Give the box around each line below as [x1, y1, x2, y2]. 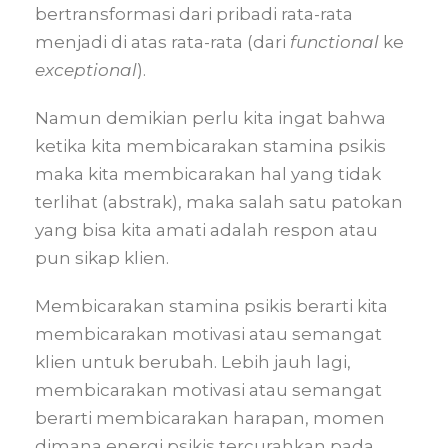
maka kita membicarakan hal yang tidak [35, 164, 381, 184]
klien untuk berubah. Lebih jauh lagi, [35, 352, 351, 372]
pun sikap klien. [35, 248, 169, 268]
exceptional [35, 60, 137, 80]
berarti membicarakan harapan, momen [35, 408, 385, 428]
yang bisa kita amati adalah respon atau [35, 220, 378, 240]
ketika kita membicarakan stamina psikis [35, 136, 386, 156]
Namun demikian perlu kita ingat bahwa [35, 108, 386, 128]
